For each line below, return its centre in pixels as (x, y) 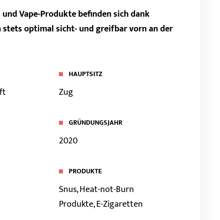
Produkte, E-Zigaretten (101, 204)
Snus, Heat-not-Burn (97, 190)
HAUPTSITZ (86, 74)
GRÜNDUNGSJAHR (96, 123)
